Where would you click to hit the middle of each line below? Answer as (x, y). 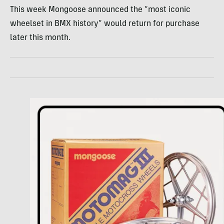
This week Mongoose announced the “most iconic (100, 10)
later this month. (40, 38)
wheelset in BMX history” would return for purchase (105, 24)
